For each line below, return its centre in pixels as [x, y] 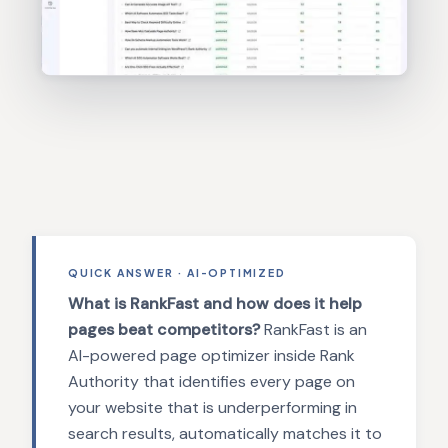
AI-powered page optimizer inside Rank [211, 355]
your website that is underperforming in [212, 407]
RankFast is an [313, 329]
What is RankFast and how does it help [215, 303]
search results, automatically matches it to [225, 433]
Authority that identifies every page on [211, 381]
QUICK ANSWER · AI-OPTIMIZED [177, 272]
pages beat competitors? [164, 329]
